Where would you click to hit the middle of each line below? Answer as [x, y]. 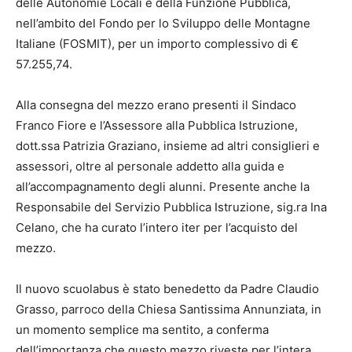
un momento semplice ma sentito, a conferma [142, 329]
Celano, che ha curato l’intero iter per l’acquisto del [157, 227]
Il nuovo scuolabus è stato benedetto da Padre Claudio [167, 288]
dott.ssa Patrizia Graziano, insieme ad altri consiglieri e [168, 145]
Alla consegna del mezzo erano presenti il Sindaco [156, 104]
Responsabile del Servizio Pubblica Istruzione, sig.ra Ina [171, 207]
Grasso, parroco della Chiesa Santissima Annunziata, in [169, 309]
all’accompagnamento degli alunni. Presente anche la [163, 186]
